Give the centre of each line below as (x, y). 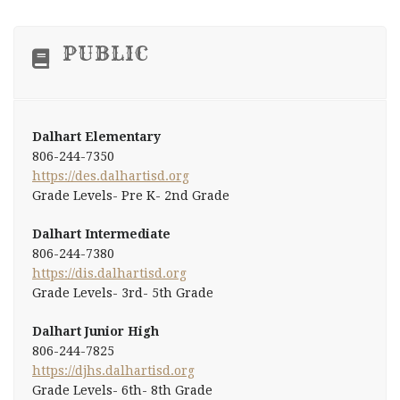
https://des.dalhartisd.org (111, 175)
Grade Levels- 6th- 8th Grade (122, 390)
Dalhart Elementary (96, 136)
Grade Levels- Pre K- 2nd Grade (131, 195)
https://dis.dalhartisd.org (109, 273)
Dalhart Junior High (96, 331)
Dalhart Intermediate (101, 233)
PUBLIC (105, 53)
